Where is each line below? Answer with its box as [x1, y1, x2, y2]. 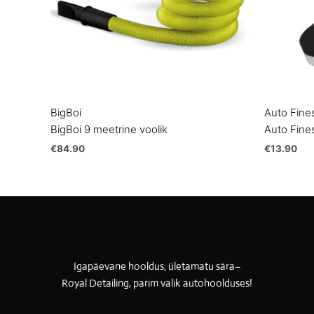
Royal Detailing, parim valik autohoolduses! [61, 276, 252, 290]
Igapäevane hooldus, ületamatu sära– [73, 259, 240, 273]
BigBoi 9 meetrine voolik [50, 122, 168, 136]
